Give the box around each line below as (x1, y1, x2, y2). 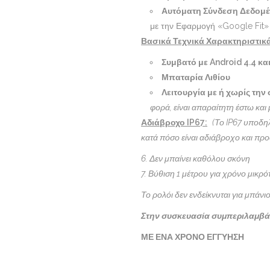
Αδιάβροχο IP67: (141, 118, 207, 128)
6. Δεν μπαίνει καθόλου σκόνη (141, 154, 250, 164)
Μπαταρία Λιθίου (162, 72, 230, 83)
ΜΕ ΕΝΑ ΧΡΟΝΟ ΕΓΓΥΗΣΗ (141, 232, 244, 242)
